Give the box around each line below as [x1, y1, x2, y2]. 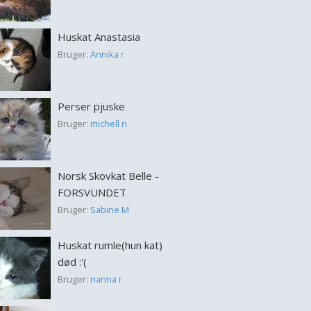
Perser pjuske [57, 99, 125, 113]
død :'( [57, 255, 87, 269]
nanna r [90, 273, 122, 285]
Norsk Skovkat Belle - [57, 169, 159, 183]
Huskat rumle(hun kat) [57, 238, 162, 252]
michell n [90, 117, 127, 130]
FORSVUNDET [57, 185, 126, 199]
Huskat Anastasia [57, 30, 140, 44]
